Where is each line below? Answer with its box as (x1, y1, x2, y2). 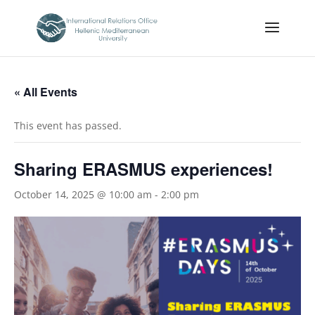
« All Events (14, 84, 77, 100)
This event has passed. (14, 119, 122, 132)
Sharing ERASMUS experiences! (14, 157, 273, 181)
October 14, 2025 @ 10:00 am (14, 188, 152, 201)
